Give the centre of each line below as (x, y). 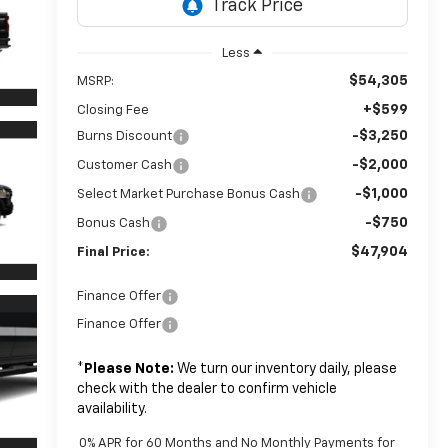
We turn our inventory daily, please (285, 368)
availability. (111, 408)
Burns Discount (124, 136)
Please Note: (128, 368)
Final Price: (113, 252)
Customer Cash (124, 165)
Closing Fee (112, 110)
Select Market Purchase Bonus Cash (188, 194)
